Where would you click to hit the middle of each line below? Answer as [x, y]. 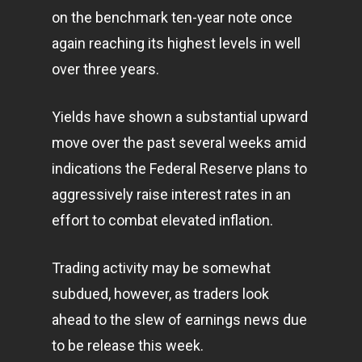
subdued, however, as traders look [160, 294]
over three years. [105, 69]
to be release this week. [128, 345]
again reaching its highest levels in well [176, 43]
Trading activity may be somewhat [161, 268]
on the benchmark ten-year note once [172, 17]
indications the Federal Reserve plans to [179, 168]
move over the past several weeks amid [179, 143]
